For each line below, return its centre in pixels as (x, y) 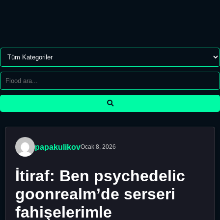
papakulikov (58, 147)
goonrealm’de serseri (95, 194)
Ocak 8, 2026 (98, 147)
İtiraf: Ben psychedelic (100, 176)
